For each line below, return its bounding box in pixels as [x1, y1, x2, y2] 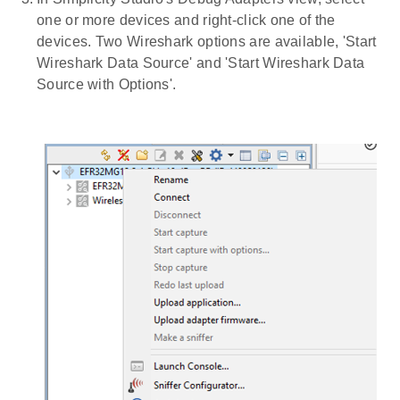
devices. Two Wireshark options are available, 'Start [37, 33, 377, 49]
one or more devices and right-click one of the [37, 12, 336, 28]
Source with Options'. [37, 76, 177, 92]
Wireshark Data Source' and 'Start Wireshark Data [37, 54, 365, 71]
